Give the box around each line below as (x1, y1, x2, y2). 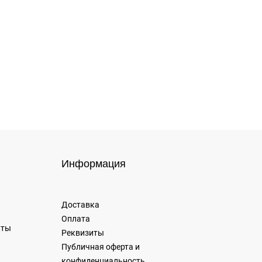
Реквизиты (61, 227, 104, 237)
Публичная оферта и (61, 242, 140, 251)
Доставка (61, 199, 99, 209)
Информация (61, 157, 126, 170)
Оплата (61, 213, 90, 223)
